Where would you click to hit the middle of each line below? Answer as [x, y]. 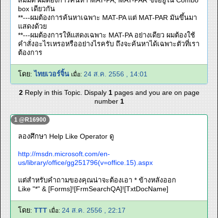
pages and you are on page [157, 92]
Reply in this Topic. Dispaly [65, 92]
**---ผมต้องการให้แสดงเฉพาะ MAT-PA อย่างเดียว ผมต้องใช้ [107, 35]
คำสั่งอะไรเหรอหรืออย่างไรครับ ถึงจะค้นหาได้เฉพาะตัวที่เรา [109, 44]
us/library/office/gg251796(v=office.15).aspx [85, 163]
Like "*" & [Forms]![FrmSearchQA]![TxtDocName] [93, 189]
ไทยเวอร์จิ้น [52, 74]
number [107, 101]
